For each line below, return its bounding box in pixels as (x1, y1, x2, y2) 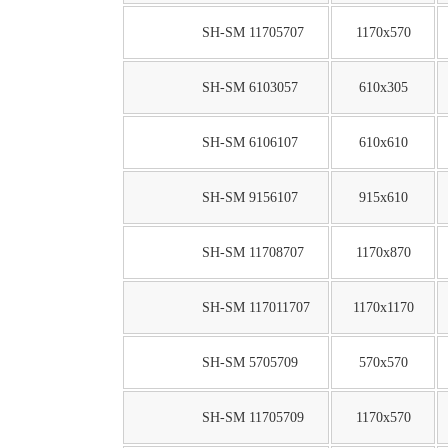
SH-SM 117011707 (201, 299, 310, 316)
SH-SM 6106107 (201, 134, 298, 151)
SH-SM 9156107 (201, 189, 298, 206)
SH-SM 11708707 (201, 244, 304, 261)
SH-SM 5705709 (201, 354, 298, 371)
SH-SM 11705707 (201, 24, 304, 41)
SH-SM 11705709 (201, 409, 304, 426)
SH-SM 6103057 (201, 79, 298, 96)
